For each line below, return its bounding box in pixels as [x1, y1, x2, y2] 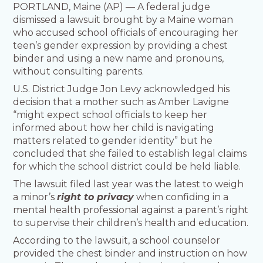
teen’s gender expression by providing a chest [13, 40, 228, 52]
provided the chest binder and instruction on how [13, 248, 248, 259]
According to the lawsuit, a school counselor [13, 235, 221, 247]
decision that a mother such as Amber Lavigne [13, 96, 230, 108]
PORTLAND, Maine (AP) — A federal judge [13, 1, 211, 13]
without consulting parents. [13, 66, 144, 77]
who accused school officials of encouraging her [13, 27, 239, 39]
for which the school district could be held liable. [13, 161, 241, 173]
